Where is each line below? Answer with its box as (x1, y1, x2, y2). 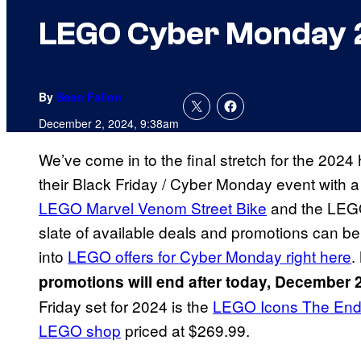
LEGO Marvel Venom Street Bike (39, 197, 267, 219)
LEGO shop (39, 319, 121, 342)
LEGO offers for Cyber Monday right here (68, 245, 351, 268)
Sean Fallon (56, 89, 122, 106)
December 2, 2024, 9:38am (39, 115, 179, 132)
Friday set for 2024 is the (39, 295, 213, 317)
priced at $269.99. (121, 319, 254, 342)
